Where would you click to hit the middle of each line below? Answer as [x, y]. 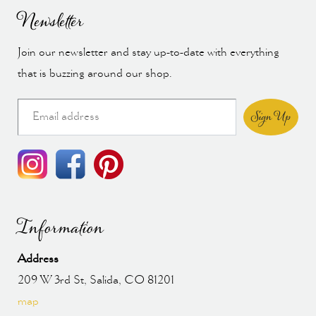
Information [60, 228]
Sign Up [271, 117]
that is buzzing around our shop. [95, 73]
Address [38, 259]
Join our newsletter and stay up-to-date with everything [148, 52]
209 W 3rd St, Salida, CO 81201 [96, 280]
